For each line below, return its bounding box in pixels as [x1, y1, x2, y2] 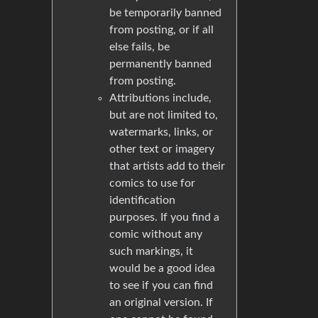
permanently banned [109, 58, 212, 70]
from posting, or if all [109, 24, 214, 35]
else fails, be [109, 41, 170, 53]
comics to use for [109, 177, 195, 189]
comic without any [109, 229, 202, 240]
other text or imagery [109, 143, 214, 155]
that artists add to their [109, 160, 225, 172]
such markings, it [109, 246, 193, 257]
